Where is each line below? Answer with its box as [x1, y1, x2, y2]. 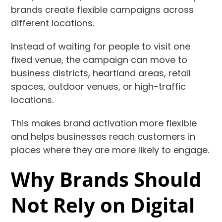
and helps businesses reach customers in [11, 130, 196, 143]
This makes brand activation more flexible [11, 116, 197, 129]
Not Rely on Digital [11, 191, 195, 219]
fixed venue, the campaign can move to [11, 53, 188, 66]
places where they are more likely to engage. [11, 143, 210, 156]
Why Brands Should [11, 165, 202, 193]
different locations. [11, 16, 95, 29]
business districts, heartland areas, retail [11, 66, 191, 79]
